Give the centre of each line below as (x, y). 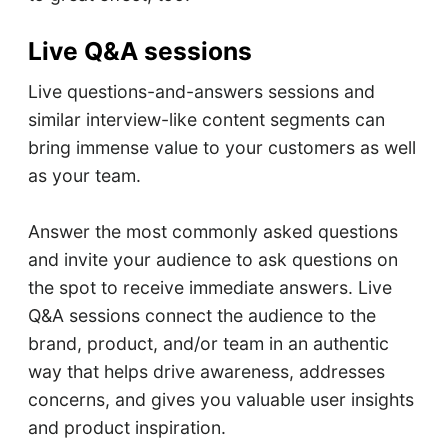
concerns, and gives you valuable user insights (220, 400)
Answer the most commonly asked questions (212, 232)
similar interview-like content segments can (206, 120)
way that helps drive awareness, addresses (206, 372)
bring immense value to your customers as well (221, 148)
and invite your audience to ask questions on (212, 260)
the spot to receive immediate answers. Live (209, 288)
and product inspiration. (126, 428)
